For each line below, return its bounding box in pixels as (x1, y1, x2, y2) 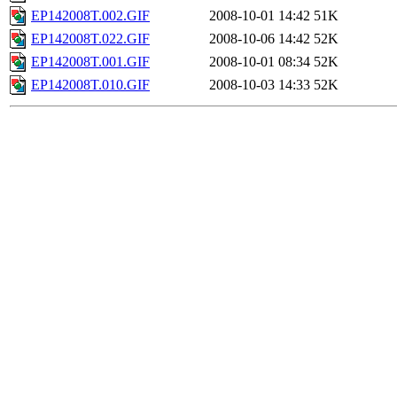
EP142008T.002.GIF (31, 8, 150, 24)
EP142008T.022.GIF (31, 31, 150, 47)
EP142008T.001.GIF (31, 54, 150, 70)
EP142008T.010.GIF (31, 77, 150, 93)
